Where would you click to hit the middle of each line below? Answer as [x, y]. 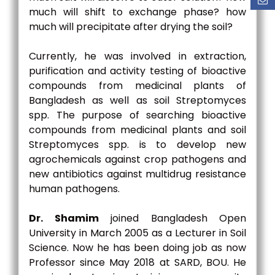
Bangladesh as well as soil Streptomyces [137, 100]
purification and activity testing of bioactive [137, 71]
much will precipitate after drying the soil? [131, 27]
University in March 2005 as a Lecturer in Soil [137, 233]
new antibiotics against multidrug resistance [137, 174]
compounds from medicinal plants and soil [137, 130]
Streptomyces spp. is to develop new [137, 145]
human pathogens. [74, 189]
